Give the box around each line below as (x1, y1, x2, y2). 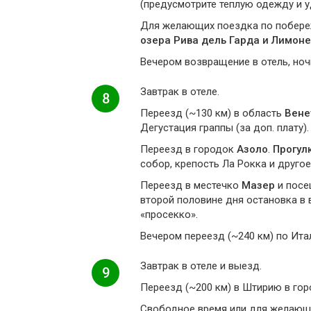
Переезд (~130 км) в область (140, 107, 285, 119)
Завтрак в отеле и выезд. (140, 260, 262, 272)
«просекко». (140, 208, 198, 221)
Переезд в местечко (140, 179, 242, 192)
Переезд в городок (140, 143, 237, 155)
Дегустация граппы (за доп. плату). (140, 121, 309, 134)
